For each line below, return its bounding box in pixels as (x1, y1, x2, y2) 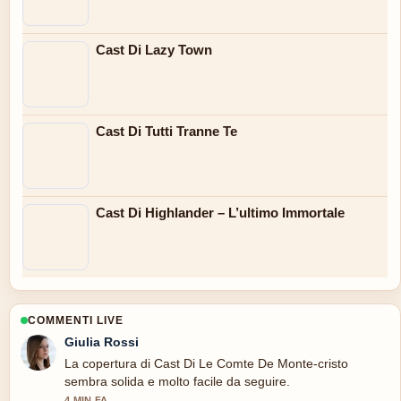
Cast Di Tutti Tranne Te (96, 123, 237, 139)
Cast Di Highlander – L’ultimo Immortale (96, 204, 345, 220)
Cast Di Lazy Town (96, 41, 212, 57)
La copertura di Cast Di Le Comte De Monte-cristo (64, 355, 348, 371)
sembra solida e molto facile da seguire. (64, 373, 290, 388)
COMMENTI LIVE (28, 313, 124, 327)
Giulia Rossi (64, 334, 139, 349)
